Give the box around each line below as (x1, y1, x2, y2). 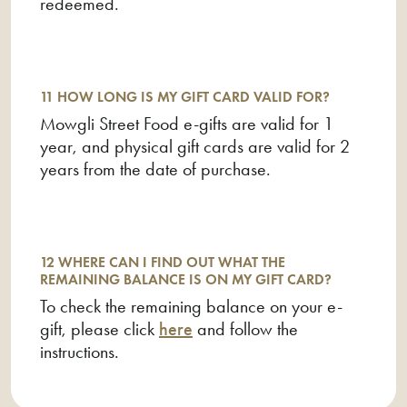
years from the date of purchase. (40, 158, 271, 180)
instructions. (40, 341, 119, 362)
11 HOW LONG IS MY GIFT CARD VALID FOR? (40, 88, 330, 105)
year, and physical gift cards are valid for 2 (40, 135, 350, 157)
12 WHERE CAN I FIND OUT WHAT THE (40, 253, 285, 271)
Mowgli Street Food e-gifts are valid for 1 (40, 113, 333, 134)
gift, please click (40, 318, 159, 340)
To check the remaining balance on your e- (40, 295, 342, 317)
